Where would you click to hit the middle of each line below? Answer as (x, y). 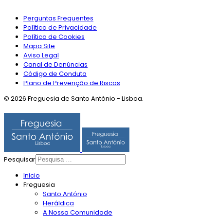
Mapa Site (39, 46)
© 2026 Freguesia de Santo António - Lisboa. (74, 99)
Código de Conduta (55, 74)
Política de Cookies (54, 37)
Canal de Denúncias (55, 64)
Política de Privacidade (60, 27)
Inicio (32, 175)
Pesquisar (20, 159)
